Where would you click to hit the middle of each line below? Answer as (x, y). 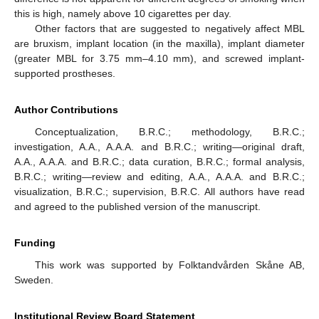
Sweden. (34, 279)
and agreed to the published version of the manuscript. (137, 206)
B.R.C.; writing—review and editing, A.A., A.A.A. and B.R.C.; (159, 176)
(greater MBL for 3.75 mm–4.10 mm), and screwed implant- (159, 58)
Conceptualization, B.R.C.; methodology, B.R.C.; (169, 131)
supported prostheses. (65, 73)
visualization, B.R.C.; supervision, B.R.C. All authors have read (159, 191)
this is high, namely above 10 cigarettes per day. (123, 13)
